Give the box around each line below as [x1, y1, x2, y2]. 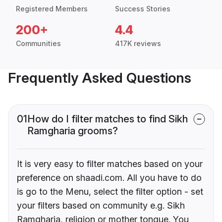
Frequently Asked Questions [8, 69, 191, 87]
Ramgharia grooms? [27, 125, 118, 137]
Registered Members [16, 4, 88, 13]
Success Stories [115, 4, 170, 13]
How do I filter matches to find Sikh [27, 113, 188, 125]
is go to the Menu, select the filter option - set [17, 186, 203, 197]
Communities [16, 39, 61, 48]
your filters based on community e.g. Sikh [17, 200, 185, 211]
